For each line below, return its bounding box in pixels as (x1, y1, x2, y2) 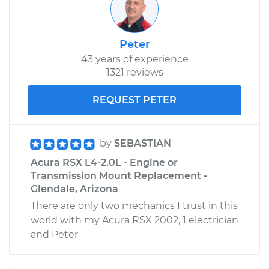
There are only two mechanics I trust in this (31, 199, 238, 211)
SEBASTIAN (114, 137, 171, 149)
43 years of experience (80, 53, 189, 65)
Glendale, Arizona (31, 183, 118, 195)
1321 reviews (106, 66, 163, 78)
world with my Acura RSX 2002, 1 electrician (31, 214, 238, 226)
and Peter (31, 228, 78, 240)
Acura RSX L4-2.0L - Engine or (31, 156, 178, 168)
